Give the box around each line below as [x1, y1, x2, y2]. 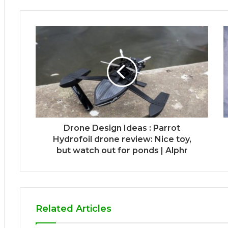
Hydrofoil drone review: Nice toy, [52, 134, 191, 144]
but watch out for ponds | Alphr [56, 145, 188, 155]
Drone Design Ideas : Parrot [64, 123, 180, 133]
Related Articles [36, 203, 111, 214]
